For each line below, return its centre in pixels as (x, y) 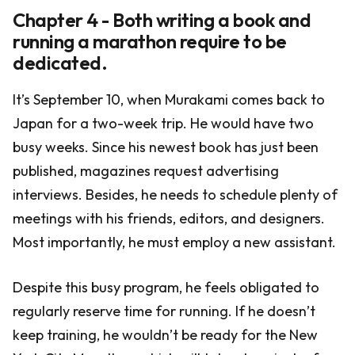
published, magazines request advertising (146, 171)
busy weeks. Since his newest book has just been (166, 147)
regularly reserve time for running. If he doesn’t (164, 311)
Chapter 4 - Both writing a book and (162, 20)
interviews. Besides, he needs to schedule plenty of (175, 195)
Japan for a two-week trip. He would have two (163, 123)
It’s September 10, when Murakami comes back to (169, 99)
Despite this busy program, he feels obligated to (166, 287)
